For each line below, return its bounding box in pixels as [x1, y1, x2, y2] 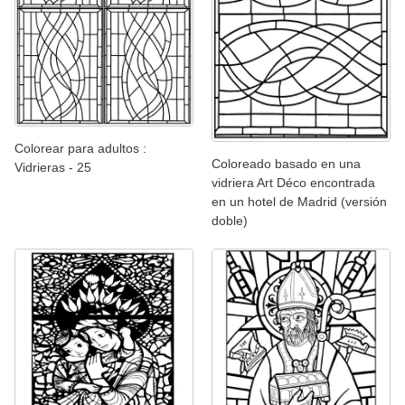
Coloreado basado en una [212, 156, 361, 172]
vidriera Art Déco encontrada [212, 175, 375, 191]
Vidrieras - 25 [14, 160, 91, 175]
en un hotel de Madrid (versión [212, 194, 387, 210]
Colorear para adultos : [14, 141, 146, 156]
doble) [212, 213, 248, 229]
